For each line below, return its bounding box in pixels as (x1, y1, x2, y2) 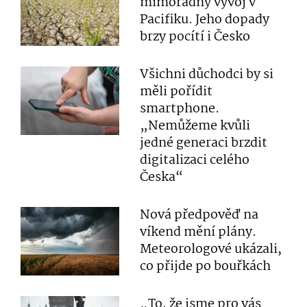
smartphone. (140, 99, 220, 119)
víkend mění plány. (140, 222, 257, 243)
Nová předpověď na (140, 205, 259, 225)
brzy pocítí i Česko (140, 27, 251, 47)
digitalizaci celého (140, 150, 250, 171)
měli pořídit (140, 82, 213, 102)
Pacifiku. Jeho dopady (140, 10, 270, 30)
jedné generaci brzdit (140, 133, 268, 153)
